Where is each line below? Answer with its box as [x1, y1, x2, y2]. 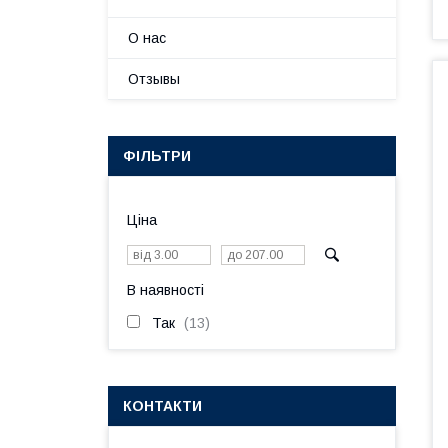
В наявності [127, 282, 204, 298]
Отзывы [128, 71, 180, 87]
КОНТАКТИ [123, 398, 202, 414]
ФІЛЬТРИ [123, 148, 191, 164]
